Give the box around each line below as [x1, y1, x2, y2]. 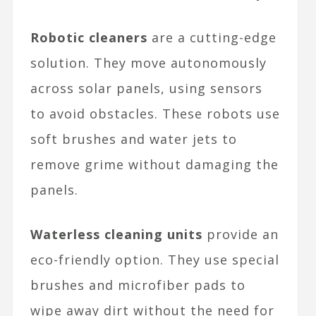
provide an [202, 225, 279, 243]
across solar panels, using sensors [30, 79, 262, 97]
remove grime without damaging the [30, 155, 279, 173]
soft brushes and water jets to [30, 130, 237, 147]
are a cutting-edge [147, 28, 276, 46]
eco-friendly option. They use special [30, 250, 279, 268]
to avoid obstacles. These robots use [30, 104, 280, 122]
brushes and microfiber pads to [30, 276, 245, 293]
